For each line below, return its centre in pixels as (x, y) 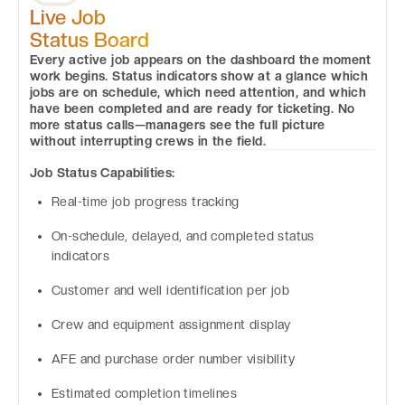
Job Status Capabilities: (103, 173)
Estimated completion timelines (144, 394)
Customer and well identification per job (170, 291)
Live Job (68, 17)
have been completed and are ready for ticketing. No (193, 108)
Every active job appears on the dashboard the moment (201, 59)
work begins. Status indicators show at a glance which (199, 75)
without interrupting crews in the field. (148, 141)
